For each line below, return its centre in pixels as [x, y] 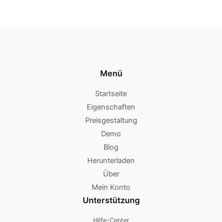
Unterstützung [111, 200]
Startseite [111, 94]
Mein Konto [111, 188]
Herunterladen [111, 161]
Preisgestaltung [111, 121]
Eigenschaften [111, 107]
